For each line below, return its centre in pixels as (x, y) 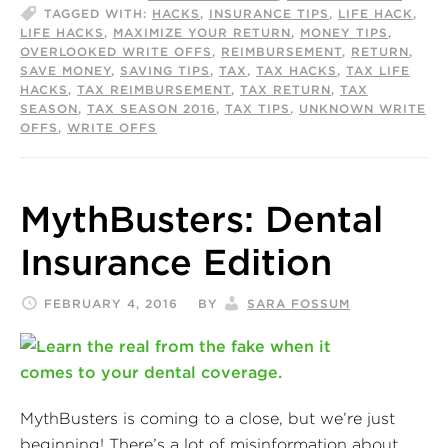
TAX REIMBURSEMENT (154, 89)
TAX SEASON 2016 (151, 108)
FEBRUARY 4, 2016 (111, 303)
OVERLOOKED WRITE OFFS (116, 51)
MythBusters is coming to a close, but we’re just (207, 417)
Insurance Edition (176, 261)
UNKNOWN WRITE (362, 108)
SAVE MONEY (65, 70)
